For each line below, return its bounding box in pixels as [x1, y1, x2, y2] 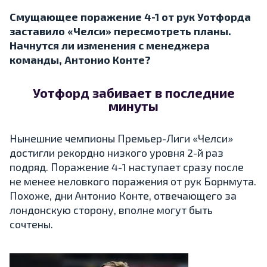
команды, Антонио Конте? [10, 52, 151, 66]
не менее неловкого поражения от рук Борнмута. [10, 174, 256, 188]
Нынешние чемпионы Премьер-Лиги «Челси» [10, 131, 233, 145]
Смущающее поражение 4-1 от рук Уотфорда [10, 10, 251, 23]
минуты [108, 97, 159, 113]
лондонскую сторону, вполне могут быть [10, 203, 213, 216]
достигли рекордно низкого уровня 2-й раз [10, 145, 223, 159]
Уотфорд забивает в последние [32, 84, 235, 100]
